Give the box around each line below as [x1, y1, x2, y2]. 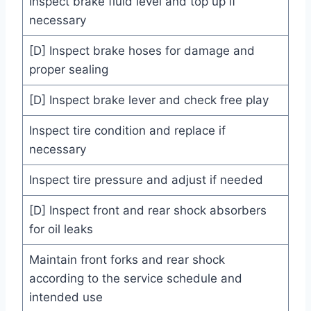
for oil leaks [28, 222, 93, 237]
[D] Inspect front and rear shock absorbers [28, 203, 267, 218]
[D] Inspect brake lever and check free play [28, 93, 269, 108]
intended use [28, 290, 103, 305]
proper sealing [28, 62, 108, 77]
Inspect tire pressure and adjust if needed [28, 173, 263, 187]
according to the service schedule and [28, 271, 242, 286]
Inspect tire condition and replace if [28, 124, 226, 138]
